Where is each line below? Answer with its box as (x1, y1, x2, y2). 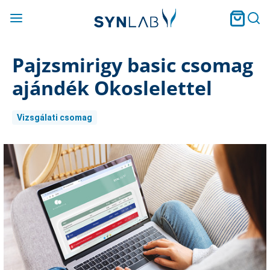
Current (4, 144, 35, 155)
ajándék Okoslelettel (12, 75, 212, 101)
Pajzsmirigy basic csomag (12, 52, 253, 78)
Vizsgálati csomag (17, 112, 92, 122)
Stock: (4, 155, 28, 167)
